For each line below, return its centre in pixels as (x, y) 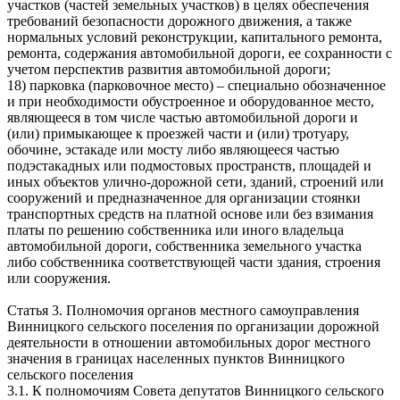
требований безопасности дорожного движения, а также (179, 21)
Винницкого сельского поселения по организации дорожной (193, 326)
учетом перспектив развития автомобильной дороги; (169, 69)
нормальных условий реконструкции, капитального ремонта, (195, 37)
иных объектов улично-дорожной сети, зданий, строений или (196, 181)
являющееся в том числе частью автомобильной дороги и (183, 117)
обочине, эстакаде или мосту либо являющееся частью (173, 149)
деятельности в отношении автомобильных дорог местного (189, 342)
